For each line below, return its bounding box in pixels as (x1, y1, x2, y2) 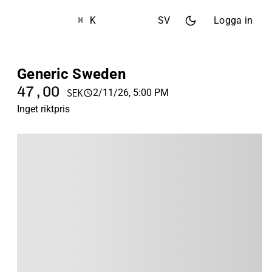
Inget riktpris (17, 103, 70, 115)
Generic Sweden (17, 66, 126, 83)
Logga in (214, 15, 253, 26)
